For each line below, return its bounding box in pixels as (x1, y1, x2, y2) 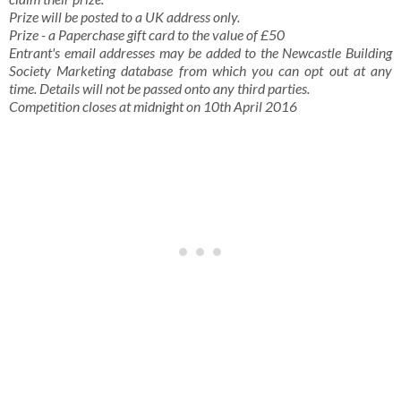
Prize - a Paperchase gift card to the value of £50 (9, 25, 285, 43)
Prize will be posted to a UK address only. (9, 7, 240, 25)
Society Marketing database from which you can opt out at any (9, 61, 392, 79)
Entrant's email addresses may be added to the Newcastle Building (9, 43, 392, 61)
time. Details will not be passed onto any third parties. (9, 79, 312, 97)
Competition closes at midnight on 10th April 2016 (9, 97, 297, 115)
